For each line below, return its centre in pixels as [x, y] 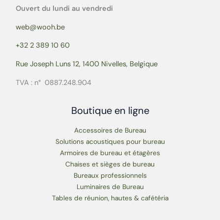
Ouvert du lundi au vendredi [65, 9]
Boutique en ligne [110, 110]
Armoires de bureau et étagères [110, 152]
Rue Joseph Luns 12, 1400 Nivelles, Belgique [87, 64]
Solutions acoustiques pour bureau [110, 141]
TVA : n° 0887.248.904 [54, 82]
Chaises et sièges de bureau [110, 164]
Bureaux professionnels [110, 175]
